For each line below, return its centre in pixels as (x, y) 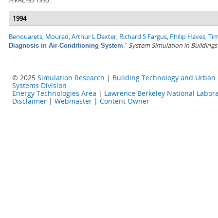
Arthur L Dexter (94, 37)
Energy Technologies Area (54, 93)
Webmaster (73, 101)
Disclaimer (29, 101)
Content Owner (125, 101)
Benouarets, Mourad (39, 37)
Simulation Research (71, 78)
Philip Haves (188, 37)
